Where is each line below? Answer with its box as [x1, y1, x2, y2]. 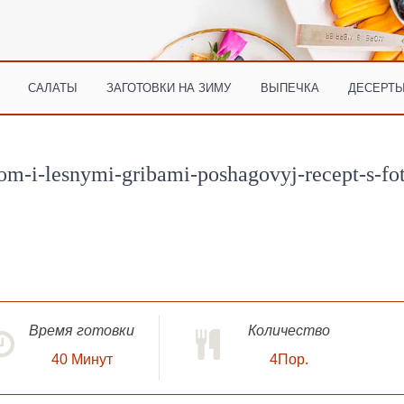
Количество [247, 322, 330, 338]
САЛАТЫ [28, 80, 78, 94]
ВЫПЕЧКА [260, 80, 319, 94]
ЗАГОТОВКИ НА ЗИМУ [106, 80, 232, 94]
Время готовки [29, 322, 134, 338]
